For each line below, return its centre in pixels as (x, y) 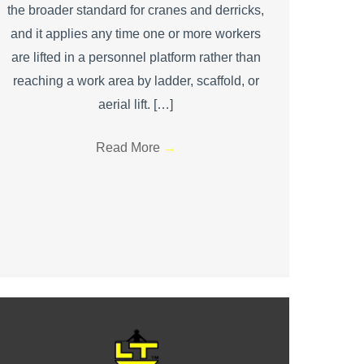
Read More (129, 147)
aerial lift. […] (136, 104)
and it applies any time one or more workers (136, 33)
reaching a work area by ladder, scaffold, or (136, 80)
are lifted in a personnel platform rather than (136, 57)
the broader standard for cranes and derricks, (136, 10)
